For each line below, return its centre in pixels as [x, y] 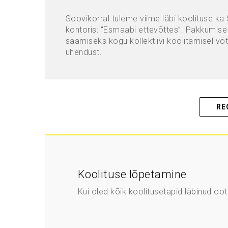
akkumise [209, 30]
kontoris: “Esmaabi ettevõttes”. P [128, 30]
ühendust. [83, 52]
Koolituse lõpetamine [132, 175]
